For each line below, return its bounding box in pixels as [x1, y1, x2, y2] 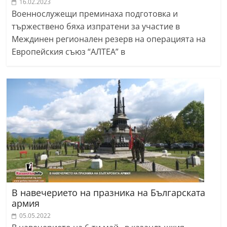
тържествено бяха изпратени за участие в [12, 21, 180, 32]
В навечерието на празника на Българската [12, 186, 206, 199]
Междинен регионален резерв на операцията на [12, 33, 206, 45]
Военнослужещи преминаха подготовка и [12, 8, 178, 20]
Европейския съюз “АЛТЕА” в [12, 46, 126, 58]
